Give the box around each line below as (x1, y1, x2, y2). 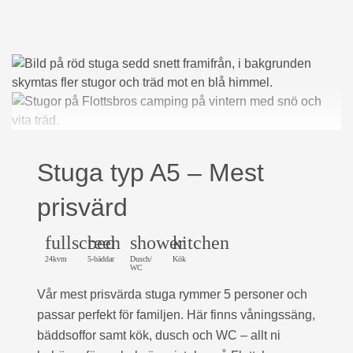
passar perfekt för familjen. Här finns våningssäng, (37, 308, 315, 321)
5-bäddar (87, 255, 114, 263)
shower (130, 232, 184, 253)
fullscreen (45, 232, 121, 253)
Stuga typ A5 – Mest (37, 158, 264, 187)
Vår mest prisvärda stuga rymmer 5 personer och (37, 288, 307, 301)
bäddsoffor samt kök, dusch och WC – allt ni (37, 329, 281, 342)
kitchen (173, 232, 229, 253)
